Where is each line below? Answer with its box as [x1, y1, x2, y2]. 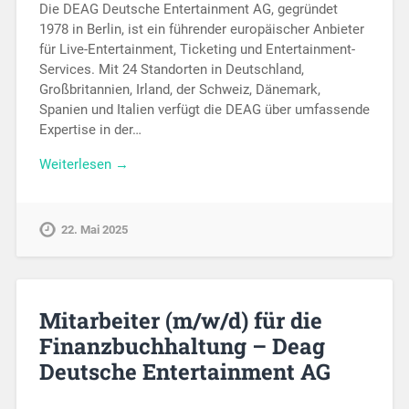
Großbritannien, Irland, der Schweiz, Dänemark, [38, 80, 320, 98]
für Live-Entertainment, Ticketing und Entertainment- [38, 40, 355, 58]
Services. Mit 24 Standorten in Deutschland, [38, 60, 304, 78]
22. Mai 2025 [60, 223, 128, 237]
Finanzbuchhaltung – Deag [38, 331, 325, 362]
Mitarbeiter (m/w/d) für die [38, 306, 322, 336]
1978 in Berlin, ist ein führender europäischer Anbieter [38, 20, 364, 37]
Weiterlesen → [38, 156, 129, 173]
